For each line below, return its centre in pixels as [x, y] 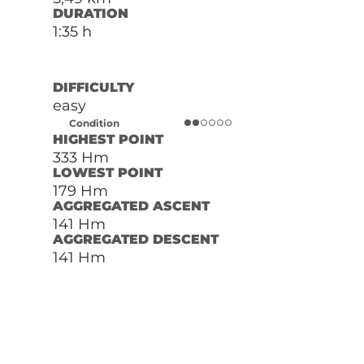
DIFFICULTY [93, 87]
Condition [94, 123]
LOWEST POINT [107, 172]
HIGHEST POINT [108, 139]
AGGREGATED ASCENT [131, 206]
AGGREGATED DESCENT [135, 239]
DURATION [90, 13]
